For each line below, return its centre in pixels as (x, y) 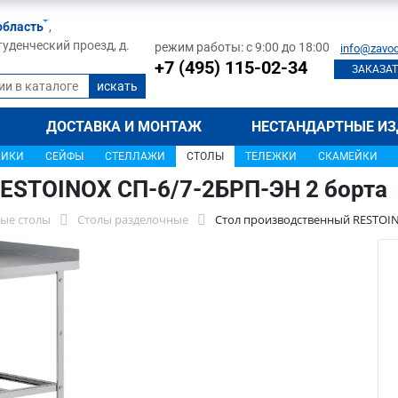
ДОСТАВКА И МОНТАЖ (124, 127)
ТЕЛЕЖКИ (271, 156)
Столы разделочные (133, 219)
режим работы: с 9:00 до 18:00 (242, 47)
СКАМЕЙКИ (348, 156)
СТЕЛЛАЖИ (135, 156)
